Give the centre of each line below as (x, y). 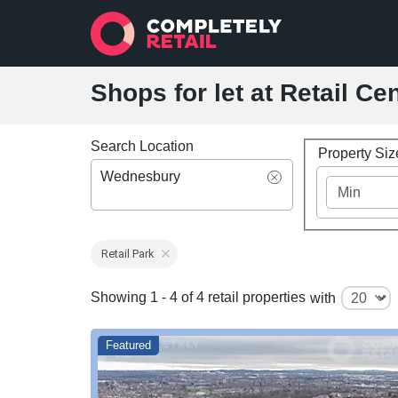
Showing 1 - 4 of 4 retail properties (198, 298)
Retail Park (128, 254)
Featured (128, 345)
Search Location (142, 146)
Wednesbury (140, 176)
